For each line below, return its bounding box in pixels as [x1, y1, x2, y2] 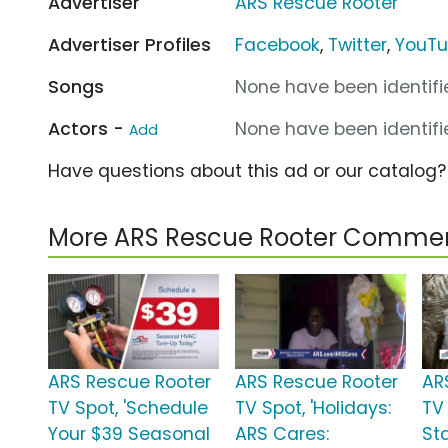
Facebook [235, 32, 321, 57]
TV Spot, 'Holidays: [235, 396, 392, 421]
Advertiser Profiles [48, 32, 211, 57]
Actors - [48, 116, 129, 141]
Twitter [328, 32, 388, 57]
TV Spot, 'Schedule [48, 396, 208, 421]
